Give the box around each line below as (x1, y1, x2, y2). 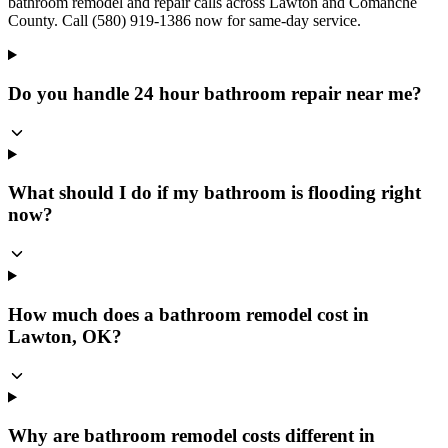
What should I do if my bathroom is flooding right (8, 182, 421, 204)
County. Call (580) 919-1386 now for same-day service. (8, 12, 361, 30)
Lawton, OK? (8, 325, 122, 347)
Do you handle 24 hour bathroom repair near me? (8, 82, 422, 104)
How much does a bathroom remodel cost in (8, 303, 369, 325)
